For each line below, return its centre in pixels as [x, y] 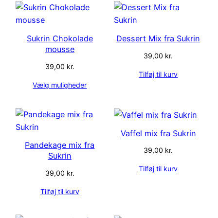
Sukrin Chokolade [60, 38]
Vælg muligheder [60, 85]
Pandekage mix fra [60, 145]
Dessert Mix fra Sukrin [158, 38]
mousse [60, 49]
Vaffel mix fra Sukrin [158, 133]
